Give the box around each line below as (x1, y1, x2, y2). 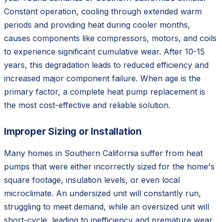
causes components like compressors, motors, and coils (4, 33, 217, 44)
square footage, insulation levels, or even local (4, 175, 180, 185)
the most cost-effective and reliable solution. (4, 100, 170, 111)
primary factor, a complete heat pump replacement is (4, 87, 205, 97)
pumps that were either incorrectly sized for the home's (4, 162, 215, 172)
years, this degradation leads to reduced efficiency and (4, 60, 209, 70)
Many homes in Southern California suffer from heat (4, 148, 203, 159)
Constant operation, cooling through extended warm (4, 6, 202, 17)
